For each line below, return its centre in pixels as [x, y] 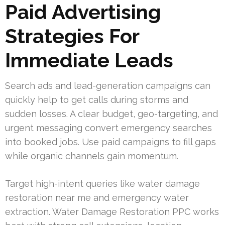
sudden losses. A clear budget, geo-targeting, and [111, 114]
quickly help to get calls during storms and [97, 99]
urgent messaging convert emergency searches [108, 128]
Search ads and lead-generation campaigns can [108, 85]
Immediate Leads [89, 60]
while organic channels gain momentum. [92, 156]
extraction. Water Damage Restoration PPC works [112, 211]
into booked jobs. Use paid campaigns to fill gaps [110, 142]
